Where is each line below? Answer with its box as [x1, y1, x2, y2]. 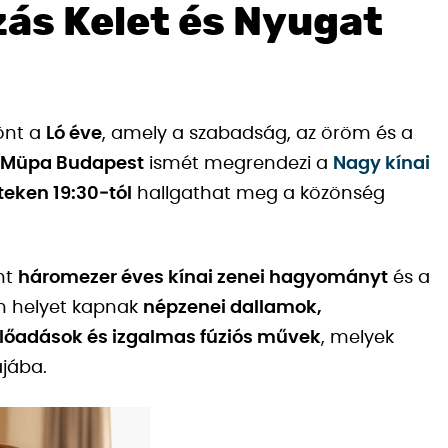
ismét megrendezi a [144, 155, 333, 173]
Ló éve [46, 125, 102, 143]
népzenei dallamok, [143, 299, 322, 317]
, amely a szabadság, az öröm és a [102, 125, 413, 143]
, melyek [321, 329, 394, 347]
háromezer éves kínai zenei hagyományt [18, 269, 388, 287]
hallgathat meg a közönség [132, 185, 385, 203]
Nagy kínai [333, 155, 430, 173]
